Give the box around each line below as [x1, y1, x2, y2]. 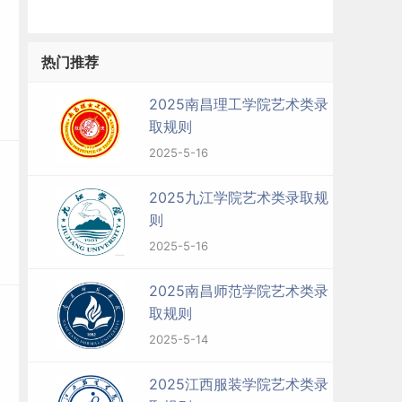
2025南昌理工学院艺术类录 [149, 95, 328, 113]
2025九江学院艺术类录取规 [149, 188, 328, 206]
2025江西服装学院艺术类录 [149, 375, 328, 393]
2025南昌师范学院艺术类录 [149, 282, 328, 300]
